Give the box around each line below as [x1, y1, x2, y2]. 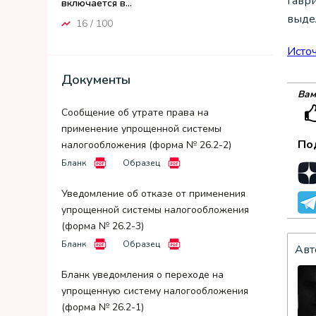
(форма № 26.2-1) [61, 300, 144, 314]
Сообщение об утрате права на [61, 106, 209, 119]
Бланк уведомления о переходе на [61, 268, 224, 281]
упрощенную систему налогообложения [61, 284, 248, 298]
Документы [61, 71, 130, 88]
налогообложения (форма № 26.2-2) [61, 138, 231, 152]
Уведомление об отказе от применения [61, 187, 245, 200]
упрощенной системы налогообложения [61, 203, 249, 217]
